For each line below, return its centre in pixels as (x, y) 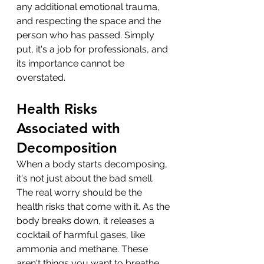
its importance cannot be (72, 63)
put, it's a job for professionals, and (93, 49)
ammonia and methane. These (83, 249)
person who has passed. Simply (87, 35)
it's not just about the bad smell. (86, 178)
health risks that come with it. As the (94, 206)
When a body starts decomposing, (93, 164)
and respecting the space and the (90, 21)
